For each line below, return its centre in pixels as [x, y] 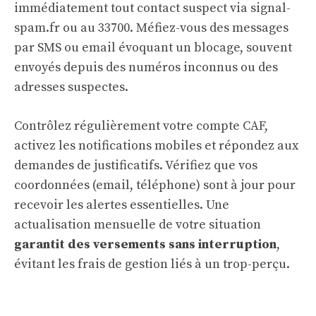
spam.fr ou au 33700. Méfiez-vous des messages [151, 28]
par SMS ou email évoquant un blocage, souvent [153, 48]
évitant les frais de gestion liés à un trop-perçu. [152, 265]
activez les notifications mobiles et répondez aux [156, 146]
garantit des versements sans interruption [145, 245]
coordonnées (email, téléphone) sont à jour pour [155, 186]
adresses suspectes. [71, 87]
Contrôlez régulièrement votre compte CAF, [141, 126]
